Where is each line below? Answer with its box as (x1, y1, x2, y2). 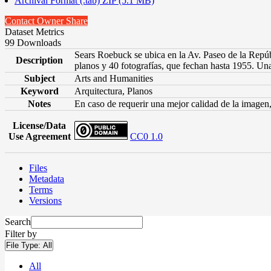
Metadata (29, 173, 64, 184)
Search (5, 216, 31, 227)
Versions (29, 195, 62, 206)
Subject (24, 73, 55, 83)
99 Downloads (5, 37, 61, 48)
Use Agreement (8, 131, 71, 142)
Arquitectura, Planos (74, 85, 152, 96)
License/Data (13, 120, 66, 131)
